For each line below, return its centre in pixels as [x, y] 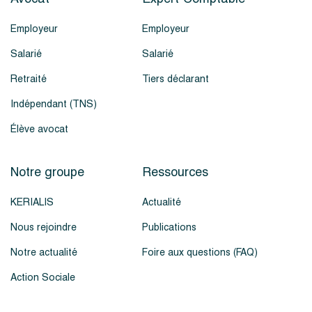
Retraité [29, 79]
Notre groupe [47, 172]
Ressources [175, 172]
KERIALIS [32, 202]
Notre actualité [44, 252]
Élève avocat [39, 129]
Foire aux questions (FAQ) [200, 252]
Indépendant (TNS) [54, 104]
